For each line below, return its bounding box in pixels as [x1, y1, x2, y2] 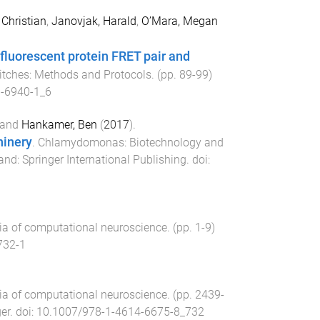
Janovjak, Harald [51, 14, 136, 28]
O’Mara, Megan [141, 14, 218, 28]
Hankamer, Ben [21, 117, 97, 131]
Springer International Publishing [21, 152, 186, 166]
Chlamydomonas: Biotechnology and [37, 135, 224, 149]
